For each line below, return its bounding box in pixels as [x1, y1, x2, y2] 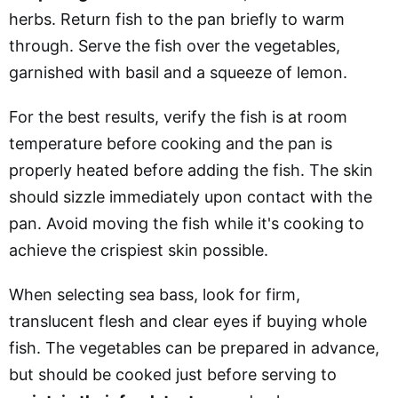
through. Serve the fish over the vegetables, [9, 36, 340, 55]
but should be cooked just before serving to [9, 364, 337, 384]
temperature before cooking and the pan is [9, 133, 332, 153]
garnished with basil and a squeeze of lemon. [9, 62, 347, 82]
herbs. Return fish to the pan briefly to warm [9, 9, 345, 28]
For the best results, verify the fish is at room [9, 107, 347, 126]
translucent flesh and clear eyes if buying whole [9, 311, 367, 330]
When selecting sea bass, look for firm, [9, 284, 300, 304]
